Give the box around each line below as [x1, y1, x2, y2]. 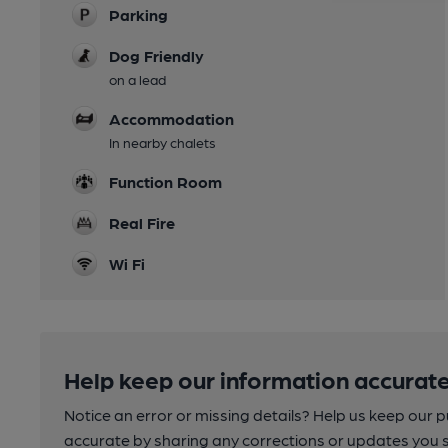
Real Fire [109, 213, 175, 232]
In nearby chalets [109, 134, 216, 150]
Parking [109, 5, 168, 24]
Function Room [109, 172, 222, 191]
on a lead [109, 71, 166, 87]
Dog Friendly [109, 46, 204, 65]
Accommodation [109, 109, 234, 128]
